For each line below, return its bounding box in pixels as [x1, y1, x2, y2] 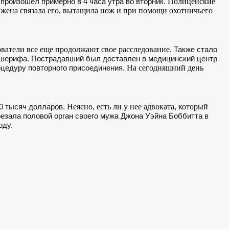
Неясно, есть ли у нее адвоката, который [67, 102, 208, 111]
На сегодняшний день [125, 63, 203, 72]
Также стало [174, 45, 217, 54]
